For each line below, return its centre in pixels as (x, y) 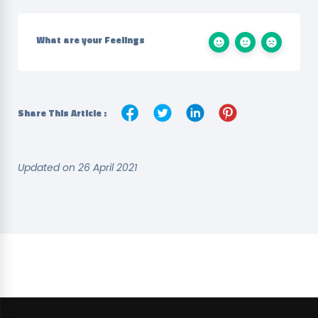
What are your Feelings (91, 40)
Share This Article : (62, 113)
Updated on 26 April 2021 (77, 168)
